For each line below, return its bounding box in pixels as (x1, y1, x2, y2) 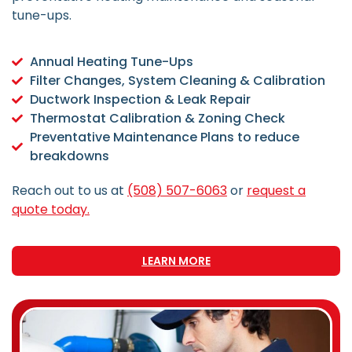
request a (247, 181, 306, 200)
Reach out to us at (12, 181, 127, 200)
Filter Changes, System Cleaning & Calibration (29, 71, 325, 90)
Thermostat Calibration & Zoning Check (29, 108, 285, 127)
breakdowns (29, 146, 109, 165)
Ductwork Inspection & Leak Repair (29, 90, 251, 108)
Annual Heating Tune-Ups (29, 52, 193, 71)
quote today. (12, 200, 90, 218)
